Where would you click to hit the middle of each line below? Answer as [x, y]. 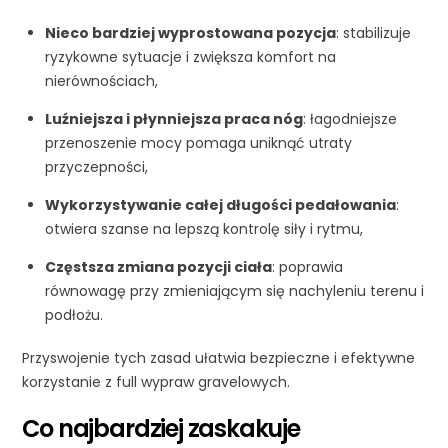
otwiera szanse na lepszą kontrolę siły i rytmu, [203, 228]
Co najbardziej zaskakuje [161, 429]
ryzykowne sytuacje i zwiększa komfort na [190, 56]
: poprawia [307, 266]
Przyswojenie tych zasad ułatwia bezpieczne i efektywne [219, 358]
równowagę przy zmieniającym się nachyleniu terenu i [234, 290]
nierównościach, [101, 80]
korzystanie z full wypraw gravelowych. [156, 382]
